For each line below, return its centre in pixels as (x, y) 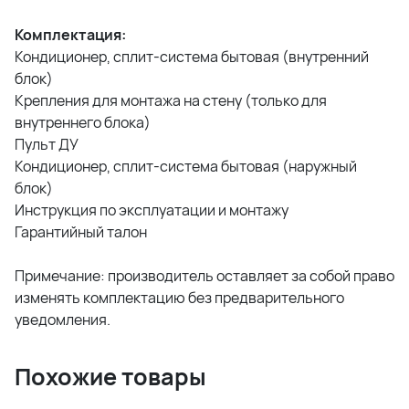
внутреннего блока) (83, 122)
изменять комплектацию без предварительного (179, 297)
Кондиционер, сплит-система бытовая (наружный (186, 166)
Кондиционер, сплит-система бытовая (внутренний (192, 56)
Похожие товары (110, 376)
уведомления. (63, 319)
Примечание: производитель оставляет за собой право (204, 275)
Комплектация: (70, 34)
